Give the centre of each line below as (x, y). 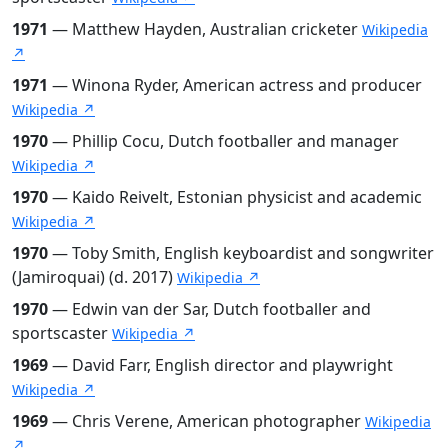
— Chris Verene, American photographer (206, 420)
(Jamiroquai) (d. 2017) (94, 276)
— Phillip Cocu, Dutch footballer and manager (223, 140)
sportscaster (62, 332)
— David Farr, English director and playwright (220, 364)
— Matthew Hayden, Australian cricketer (205, 28)
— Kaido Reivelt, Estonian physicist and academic (235, 196)
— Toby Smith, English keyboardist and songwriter (241, 252)
